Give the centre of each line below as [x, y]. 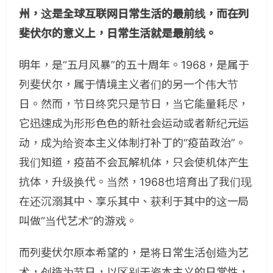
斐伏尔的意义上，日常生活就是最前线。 [118, 33]
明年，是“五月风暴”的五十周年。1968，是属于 [134, 65]
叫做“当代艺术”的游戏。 [78, 221]
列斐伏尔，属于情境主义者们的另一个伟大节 [129, 84]
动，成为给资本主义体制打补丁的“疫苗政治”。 [133, 143]
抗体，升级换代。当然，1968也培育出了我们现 [136, 182]
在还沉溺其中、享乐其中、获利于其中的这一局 [134, 201]
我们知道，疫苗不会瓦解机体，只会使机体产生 [134, 162]
